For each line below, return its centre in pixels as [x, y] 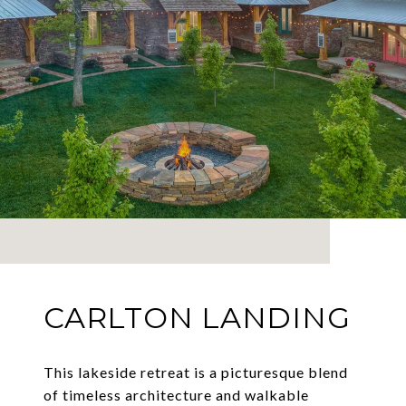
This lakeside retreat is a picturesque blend [196, 372]
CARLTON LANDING [197, 318]
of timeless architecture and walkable [176, 395]
